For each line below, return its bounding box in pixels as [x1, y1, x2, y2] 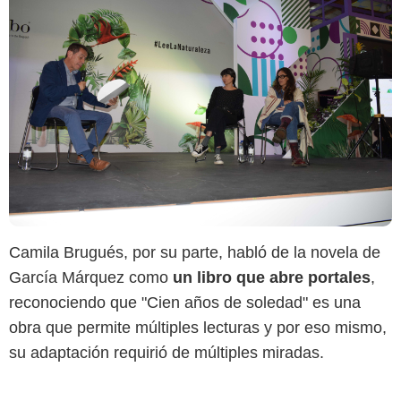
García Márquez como [9, 269, 173, 287]
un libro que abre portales [173, 269, 371, 287]
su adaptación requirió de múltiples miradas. [9, 344, 324, 363]
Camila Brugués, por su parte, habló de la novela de [9, 243, 380, 262]
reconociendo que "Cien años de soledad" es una [9, 294, 361, 312]
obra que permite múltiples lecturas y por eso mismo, [9, 319, 387, 337]
